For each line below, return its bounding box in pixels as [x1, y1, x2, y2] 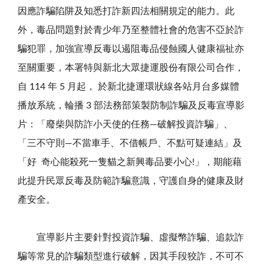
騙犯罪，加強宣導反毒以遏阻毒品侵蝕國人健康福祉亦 [18, 44, 244, 54]
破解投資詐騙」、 [157, 119, 233, 129]
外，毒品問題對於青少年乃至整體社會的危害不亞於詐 [18, 25, 244, 35]
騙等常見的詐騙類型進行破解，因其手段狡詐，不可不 [18, 251, 244, 261]
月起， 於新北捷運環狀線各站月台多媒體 [67, 81, 239, 91]
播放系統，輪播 [18, 100, 86, 110]
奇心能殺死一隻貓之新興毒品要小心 [41, 157, 192, 167]
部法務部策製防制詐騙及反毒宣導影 [94, 100, 245, 110]
